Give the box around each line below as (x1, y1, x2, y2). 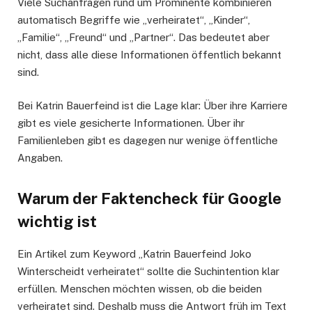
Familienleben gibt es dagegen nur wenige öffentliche (17, 134, 278, 146)
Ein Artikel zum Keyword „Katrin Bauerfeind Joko (17, 248, 251, 260)
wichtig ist (17, 212, 97, 231)
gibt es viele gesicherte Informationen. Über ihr (17, 116, 244, 129)
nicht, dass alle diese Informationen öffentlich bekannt (17, 48, 281, 61)
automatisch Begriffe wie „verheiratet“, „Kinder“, (17, 13, 250, 26)
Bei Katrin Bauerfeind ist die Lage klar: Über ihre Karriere (17, 99, 288, 111)
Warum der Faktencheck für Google (17, 189, 281, 208)
